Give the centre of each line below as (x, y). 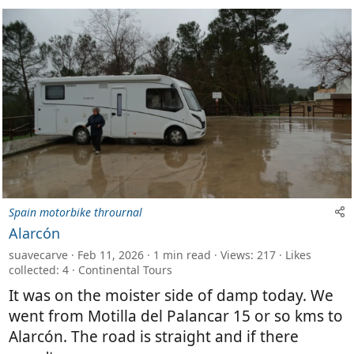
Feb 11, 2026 (111, 254)
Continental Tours (125, 269)
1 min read (182, 254)
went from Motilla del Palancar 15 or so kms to (176, 316)
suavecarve (38, 254)
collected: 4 (39, 269)
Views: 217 (248, 254)
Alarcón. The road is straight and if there (154, 336)
